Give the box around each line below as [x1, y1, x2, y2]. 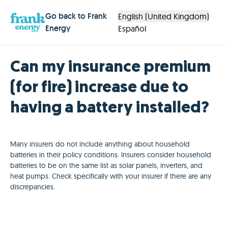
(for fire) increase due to [10, 80, 188, 96]
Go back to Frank [45, 11, 107, 21]
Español [118, 23, 147, 34]
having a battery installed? [10, 100, 209, 117]
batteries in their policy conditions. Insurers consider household [10, 150, 211, 159]
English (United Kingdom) [118, 11, 210, 21]
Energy [45, 23, 70, 34]
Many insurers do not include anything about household [10, 139, 190, 149]
